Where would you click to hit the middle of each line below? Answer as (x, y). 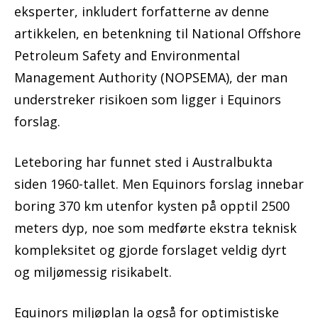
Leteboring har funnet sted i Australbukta (143, 162)
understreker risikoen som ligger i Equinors (148, 100)
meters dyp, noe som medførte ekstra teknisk (155, 228)
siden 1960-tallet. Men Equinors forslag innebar (159, 184)
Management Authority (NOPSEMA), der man (151, 78)
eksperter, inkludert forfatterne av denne (142, 12)
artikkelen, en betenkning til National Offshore (158, 34)
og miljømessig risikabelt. (93, 272)
